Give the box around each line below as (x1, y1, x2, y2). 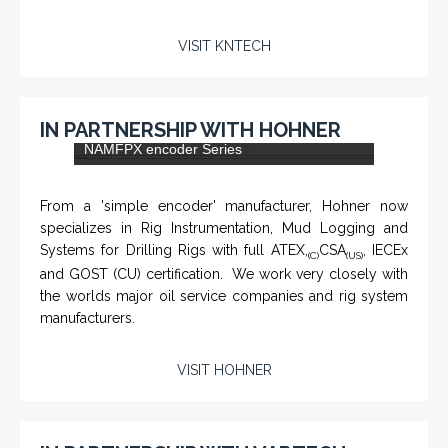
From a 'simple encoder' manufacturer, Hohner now (40, 252, 408, 269)
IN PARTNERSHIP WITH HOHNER (40, 117, 341, 142)
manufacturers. (40, 365, 135, 382)
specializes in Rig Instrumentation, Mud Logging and (40, 274, 408, 291)
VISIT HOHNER (176, 417, 272, 434)
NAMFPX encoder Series (84, 195, 242, 212)
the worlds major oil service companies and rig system (40, 343, 408, 360)
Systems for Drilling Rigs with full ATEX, (40, 296, 308, 313)
